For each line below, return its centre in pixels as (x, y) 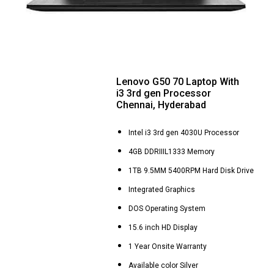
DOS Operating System (167, 209)
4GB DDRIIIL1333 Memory (172, 152)
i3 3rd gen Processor (164, 93)
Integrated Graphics (163, 190)
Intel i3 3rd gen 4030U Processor (184, 133)
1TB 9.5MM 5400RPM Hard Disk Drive (191, 171)
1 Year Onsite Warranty (168, 246)
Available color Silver (163, 265)
